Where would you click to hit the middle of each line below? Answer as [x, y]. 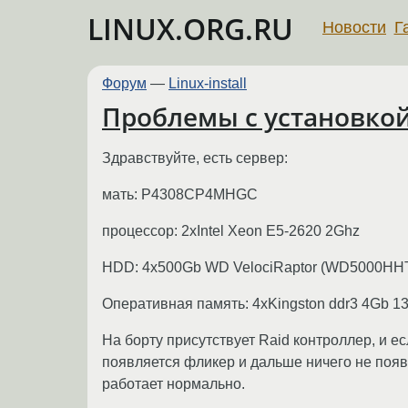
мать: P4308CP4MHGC [180, 194]
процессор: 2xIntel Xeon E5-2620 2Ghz [231, 230]
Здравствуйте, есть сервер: [195, 158]
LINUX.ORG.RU [190, 29]
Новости [354, 27]
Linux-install [208, 83]
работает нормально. [173, 383]
